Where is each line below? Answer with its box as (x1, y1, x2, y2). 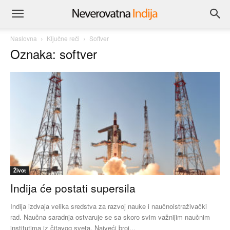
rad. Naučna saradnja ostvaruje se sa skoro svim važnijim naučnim (10, 212, 210, 222)
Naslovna (10, 34, 37, 43)
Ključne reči (47, 34, 80, 43)
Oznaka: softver (10, 45, 97, 63)
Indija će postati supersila (10, 180, 136, 196)
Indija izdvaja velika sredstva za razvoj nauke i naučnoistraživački (10, 201, 207, 212)
